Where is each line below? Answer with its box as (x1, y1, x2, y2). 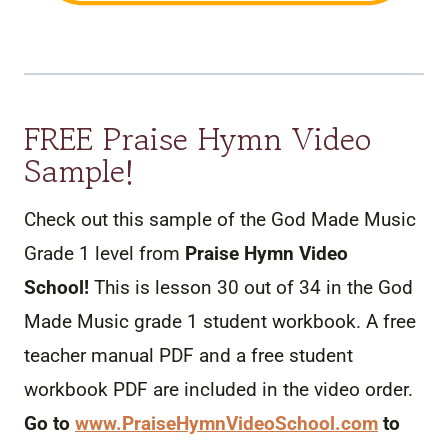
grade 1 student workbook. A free (129, 310, 416, 334)
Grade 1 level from (24, 242, 185, 266)
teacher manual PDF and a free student (24, 344, 353, 368)
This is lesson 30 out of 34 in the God (89, 276, 413, 300)
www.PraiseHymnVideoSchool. (75, 412, 341, 436)
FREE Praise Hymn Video (24, 116, 371, 163)
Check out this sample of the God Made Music (24, 208, 416, 232)
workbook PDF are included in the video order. (24, 378, 413, 402)
